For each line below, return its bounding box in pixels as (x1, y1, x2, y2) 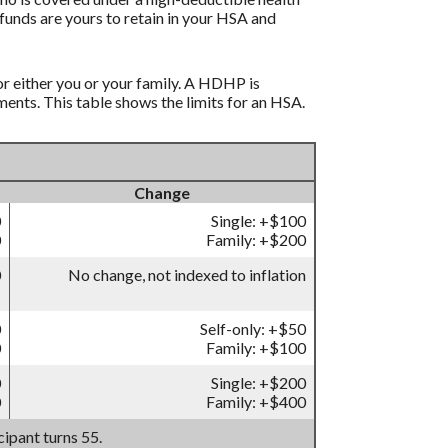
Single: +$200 (211, 373, 306, 393)
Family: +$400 (206, 392, 306, 412)
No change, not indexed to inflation (68, 265, 306, 285)
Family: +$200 (206, 230, 306, 250)
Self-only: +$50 (200, 319, 306, 339)
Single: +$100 (211, 211, 306, 231)
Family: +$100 (206, 338, 306, 358)
